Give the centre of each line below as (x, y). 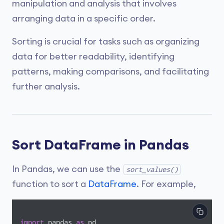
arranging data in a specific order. (84, 18)
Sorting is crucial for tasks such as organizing (106, 41)
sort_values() (152, 169)
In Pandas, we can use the (67, 169)
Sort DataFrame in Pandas (100, 145)
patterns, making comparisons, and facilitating (110, 71)
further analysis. (46, 86)
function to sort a (50, 184)
